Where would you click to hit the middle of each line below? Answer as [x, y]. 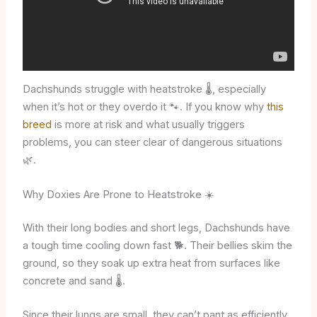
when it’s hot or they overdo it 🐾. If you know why [144, 107]
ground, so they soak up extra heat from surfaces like [151, 263]
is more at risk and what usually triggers [148, 125]
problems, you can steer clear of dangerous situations [152, 143]
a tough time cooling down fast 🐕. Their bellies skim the [157, 245]
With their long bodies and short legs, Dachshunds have [156, 227]
